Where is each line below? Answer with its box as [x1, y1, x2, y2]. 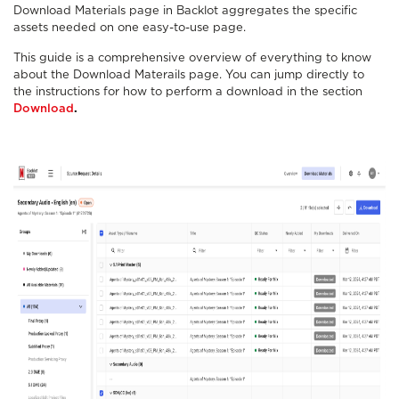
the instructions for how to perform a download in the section [13, 86, 362, 98]
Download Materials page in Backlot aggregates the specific [13, 5, 357, 17]
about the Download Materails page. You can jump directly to [13, 69, 364, 81]
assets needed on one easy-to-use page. [13, 22, 246, 34]
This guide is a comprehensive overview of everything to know [13, 53, 371, 64]
